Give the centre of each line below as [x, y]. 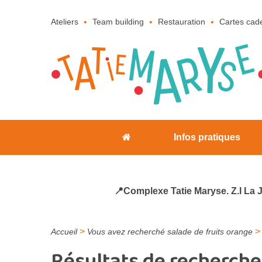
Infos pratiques [207, 137]
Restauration [182, 22]
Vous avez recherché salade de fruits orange [170, 232]
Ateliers [65, 22]
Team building [118, 22]
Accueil [64, 232]
